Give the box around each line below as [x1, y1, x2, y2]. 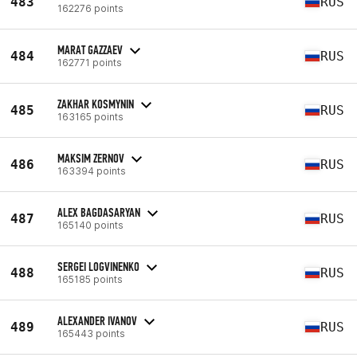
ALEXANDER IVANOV [57, 312, 137, 328]
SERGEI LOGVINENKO [57, 258, 139, 274]
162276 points [57, 2, 124, 14]
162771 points [57, 56, 122, 69]
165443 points [57, 327, 125, 339]
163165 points [57, 110, 124, 123]
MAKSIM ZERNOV [57, 150, 124, 166]
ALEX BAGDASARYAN [57, 204, 140, 220]
